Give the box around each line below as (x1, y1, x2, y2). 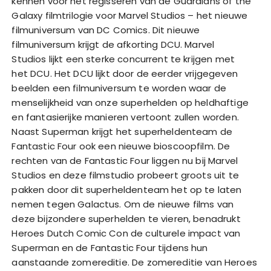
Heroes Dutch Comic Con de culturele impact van (11, 227, 241, 240)
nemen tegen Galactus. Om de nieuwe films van (11, 198, 234, 211)
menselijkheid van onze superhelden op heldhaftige (11, 96, 249, 109)
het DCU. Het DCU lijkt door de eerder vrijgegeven (11, 67, 238, 80)
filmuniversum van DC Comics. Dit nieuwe (11, 24, 200, 37)
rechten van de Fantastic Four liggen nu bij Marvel (11, 154, 238, 168)
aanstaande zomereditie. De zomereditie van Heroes (11, 256, 257, 269)
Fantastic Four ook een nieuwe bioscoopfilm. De (11, 140, 230, 153)
